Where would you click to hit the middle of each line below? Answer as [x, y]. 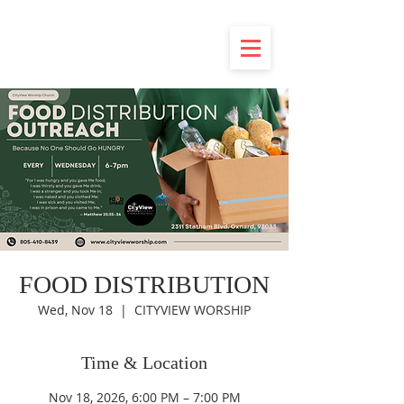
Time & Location [144, 363]
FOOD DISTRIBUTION [144, 285]
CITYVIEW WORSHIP [193, 310]
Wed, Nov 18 [75, 310]
